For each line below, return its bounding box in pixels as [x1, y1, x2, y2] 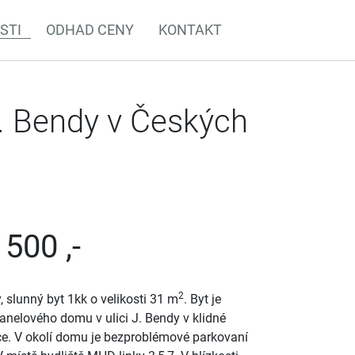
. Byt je [184, 292, 221, 307]
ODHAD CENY [46, 22, 135, 38]
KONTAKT [158, 22, 223, 38]
